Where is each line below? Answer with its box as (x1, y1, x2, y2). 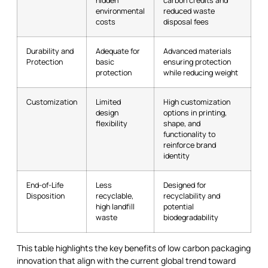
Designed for (163, 179, 206, 190)
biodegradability (163, 212, 218, 223)
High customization (163, 96, 230, 107)
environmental (96, 5, 145, 16)
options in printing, (163, 107, 227, 118)
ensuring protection (163, 56, 231, 67)
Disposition (26, 190, 65, 201)
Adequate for (96, 45, 140, 56)
